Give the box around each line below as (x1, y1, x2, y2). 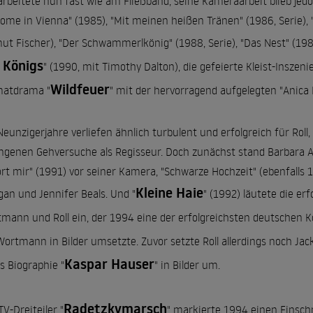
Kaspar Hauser (64, 254, 154, 274)
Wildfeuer (50, 80, 110, 99)
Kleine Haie (136, 183, 203, 203)
